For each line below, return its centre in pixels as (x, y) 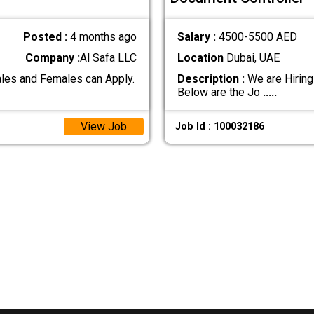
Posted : (47, 36)
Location (200, 57)
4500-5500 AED (258, 36)
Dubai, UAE (251, 57)
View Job (103, 127)
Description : (211, 78)
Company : (53, 57)
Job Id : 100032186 (219, 127)
